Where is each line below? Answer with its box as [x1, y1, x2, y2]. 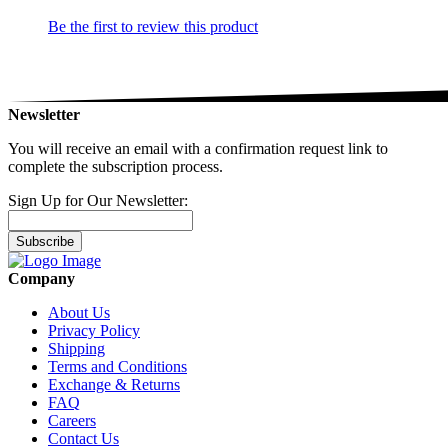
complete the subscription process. [8, 158, 223, 175]
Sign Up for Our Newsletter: [8, 192, 188, 209]
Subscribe [16, 234, 74, 249]
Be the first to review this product [48, 18, 258, 35]
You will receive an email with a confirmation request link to [8, 140, 388, 157]
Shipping [48, 340, 105, 357]
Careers [48, 412, 96, 429]
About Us [48, 304, 110, 321]
